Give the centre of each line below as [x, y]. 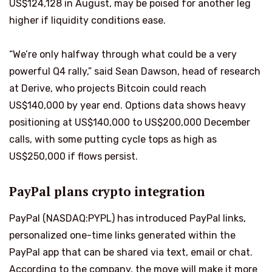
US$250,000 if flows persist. [73, 157]
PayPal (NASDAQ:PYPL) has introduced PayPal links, [127, 218]
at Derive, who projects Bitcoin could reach [108, 89]
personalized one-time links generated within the [122, 235]
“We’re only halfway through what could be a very [123, 55]
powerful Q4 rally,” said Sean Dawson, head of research [135, 72]
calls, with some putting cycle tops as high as [113, 140]
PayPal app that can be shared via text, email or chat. [131, 252]
